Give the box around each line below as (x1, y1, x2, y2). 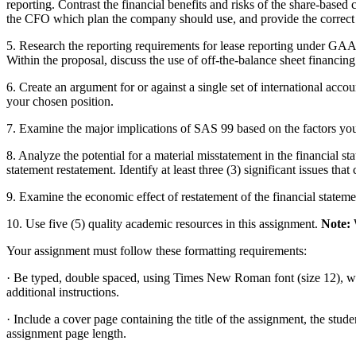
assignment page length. (6, 326, 126, 340)
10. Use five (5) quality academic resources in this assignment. (6, 216, 321, 230)
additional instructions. (6, 284, 119, 299)
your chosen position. (6, 94, 114, 108)
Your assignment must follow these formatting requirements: (6, 243, 307, 257)
